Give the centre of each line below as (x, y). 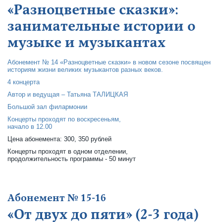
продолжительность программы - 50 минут (72, 159)
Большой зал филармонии (47, 107)
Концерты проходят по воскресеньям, (64, 119)
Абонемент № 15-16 (57, 198)
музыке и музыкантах (86, 43)
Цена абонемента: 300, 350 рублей (59, 139)
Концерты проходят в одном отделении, (68, 151)
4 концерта (24, 82)
